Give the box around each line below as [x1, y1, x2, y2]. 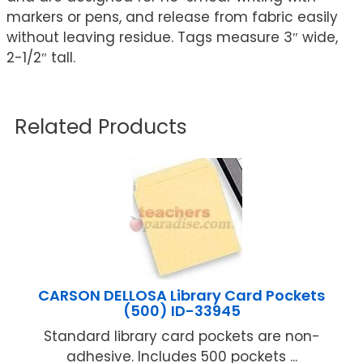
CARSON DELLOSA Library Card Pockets [38, 285, 325, 306]
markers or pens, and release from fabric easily [6, 7, 338, 28]
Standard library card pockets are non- [43, 327, 320, 347]
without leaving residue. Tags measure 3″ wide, [6, 28, 338, 48]
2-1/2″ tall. [6, 48, 75, 68]
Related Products [15, 113, 187, 142]
